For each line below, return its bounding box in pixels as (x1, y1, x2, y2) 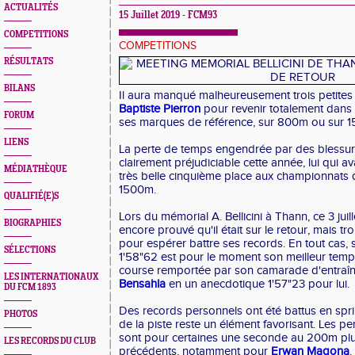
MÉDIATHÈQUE (4, 164, 67, 174)
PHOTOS (4, 309, 37, 319)
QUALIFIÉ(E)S (4, 191, 59, 201)
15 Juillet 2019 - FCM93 (119, 10, 217, 21)
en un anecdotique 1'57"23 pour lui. (166, 277, 349, 291)
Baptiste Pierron (119, 102, 200, 116)
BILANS (4, 83, 35, 94)
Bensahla (119, 277, 166, 291)
